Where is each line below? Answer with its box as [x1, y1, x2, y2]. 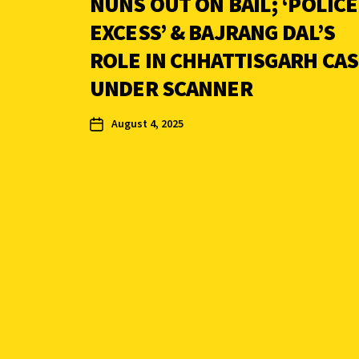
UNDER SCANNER [90, 74, 252, 103]
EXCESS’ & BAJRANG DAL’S [90, 18, 335, 47]
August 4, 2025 [111, 116, 184, 131]
